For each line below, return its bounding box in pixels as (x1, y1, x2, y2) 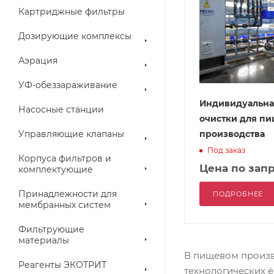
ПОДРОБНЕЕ (213, 190, 264, 198)
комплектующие (18, 164, 93, 175)
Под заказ (207, 145, 245, 155)
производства (199, 128, 265, 139)
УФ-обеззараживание (18, 80, 117, 91)
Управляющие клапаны (18, 128, 124, 139)
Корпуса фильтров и (18, 153, 111, 164)
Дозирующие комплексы (18, 31, 131, 42)
